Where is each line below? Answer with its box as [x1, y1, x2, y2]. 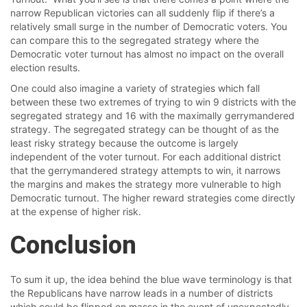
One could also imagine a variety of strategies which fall [10, 82, 260, 95]
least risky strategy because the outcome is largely [10, 137, 238, 149]
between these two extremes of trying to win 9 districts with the [10, 96, 296, 108]
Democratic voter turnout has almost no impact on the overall [10, 48, 284, 60]
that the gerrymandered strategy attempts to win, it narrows [10, 164, 280, 177]
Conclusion [10, 231, 136, 260]
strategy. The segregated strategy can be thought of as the [10, 123, 279, 136]
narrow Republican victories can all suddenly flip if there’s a [10, 7, 275, 19]
